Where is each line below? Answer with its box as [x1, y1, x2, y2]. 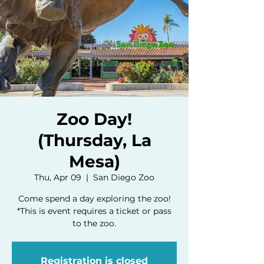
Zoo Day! [57, 108, 132, 129]
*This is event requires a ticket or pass [17, 205, 171, 216]
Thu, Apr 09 [34, 171, 81, 183]
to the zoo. [72, 217, 116, 229]
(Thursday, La [37, 130, 151, 150]
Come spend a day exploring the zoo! [18, 193, 171, 204]
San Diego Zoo [93, 171, 154, 183]
